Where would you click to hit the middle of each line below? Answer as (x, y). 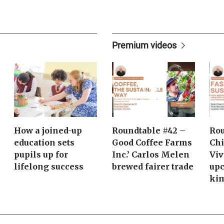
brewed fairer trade (152, 167)
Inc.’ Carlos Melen (150, 155)
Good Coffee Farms (152, 143)
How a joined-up (48, 131)
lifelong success (49, 167)
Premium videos (144, 45)
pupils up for (41, 155)
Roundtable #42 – (148, 131)
